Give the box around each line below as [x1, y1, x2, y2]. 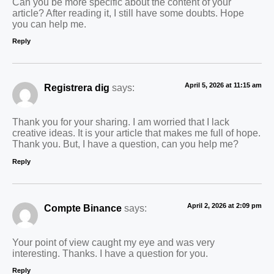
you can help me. [12, 18, 86, 29]
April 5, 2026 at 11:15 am [185, 81, 262, 89]
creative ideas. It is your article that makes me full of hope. [12, 127, 261, 139]
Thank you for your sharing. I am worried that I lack [12, 116, 229, 128]
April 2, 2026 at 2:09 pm [187, 201, 262, 209]
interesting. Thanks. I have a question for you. [12, 248, 208, 259]
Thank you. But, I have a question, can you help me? [12, 138, 239, 150]
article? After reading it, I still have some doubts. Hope [12, 7, 244, 18]
